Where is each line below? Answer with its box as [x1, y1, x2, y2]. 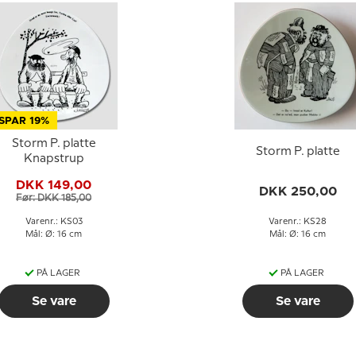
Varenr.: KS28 [269, 218, 327, 226]
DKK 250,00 [258, 185, 337, 198]
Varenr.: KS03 [25, 218, 83, 226]
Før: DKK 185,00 [16, 193, 91, 203]
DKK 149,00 [16, 178, 91, 192]
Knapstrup [23, 153, 84, 164]
